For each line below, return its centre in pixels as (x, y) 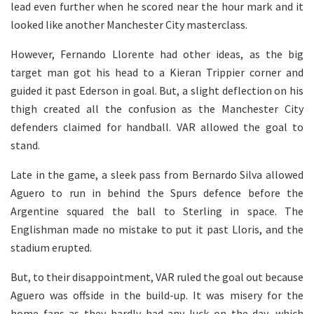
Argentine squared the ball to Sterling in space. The (157, 211)
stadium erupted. (51, 248)
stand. (25, 145)
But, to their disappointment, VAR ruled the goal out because (157, 277)
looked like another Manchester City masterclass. (129, 25)
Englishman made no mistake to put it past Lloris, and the (157, 230)
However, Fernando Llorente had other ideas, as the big (157, 54)
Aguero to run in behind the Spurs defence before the (157, 193)
